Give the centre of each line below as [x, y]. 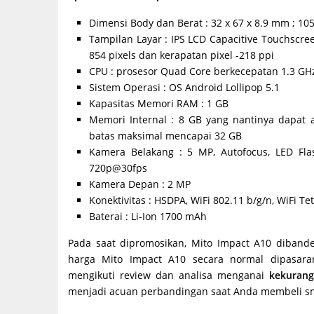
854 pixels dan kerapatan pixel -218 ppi [182, 55]
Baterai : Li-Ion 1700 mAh [148, 217]
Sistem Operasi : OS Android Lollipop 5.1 [184, 88]
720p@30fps [118, 168]
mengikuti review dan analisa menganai [169, 275]
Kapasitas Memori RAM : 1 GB [159, 104]
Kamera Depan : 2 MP [140, 184]
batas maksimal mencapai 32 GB [165, 136]
